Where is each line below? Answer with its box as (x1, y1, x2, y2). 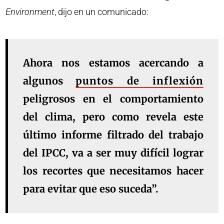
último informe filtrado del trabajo (23, 128, 203, 141)
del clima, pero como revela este (23, 110, 203, 123)
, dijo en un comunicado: (54, 6, 149, 17)
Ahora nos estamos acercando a (23, 56, 203, 69)
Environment (5, 6, 55, 17)
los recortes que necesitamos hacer (23, 164, 203, 177)
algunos (23, 74, 76, 87)
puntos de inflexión (75, 74, 203, 87)
